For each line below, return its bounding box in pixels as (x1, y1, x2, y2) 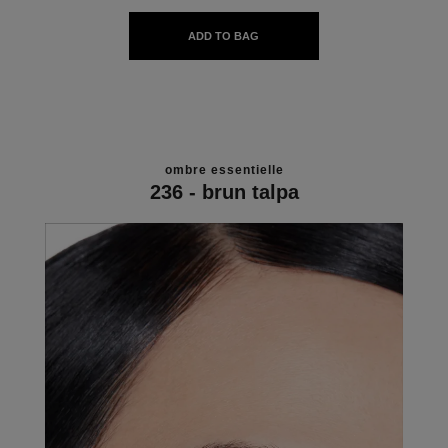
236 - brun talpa (149, 180, 299, 203)
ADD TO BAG (188, 30, 260, 42)
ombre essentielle (164, 162, 284, 177)
